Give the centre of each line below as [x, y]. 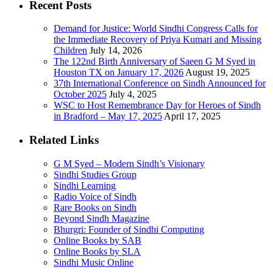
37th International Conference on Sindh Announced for [160, 83]
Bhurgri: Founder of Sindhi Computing [129, 229]
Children [70, 51]
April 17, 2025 [192, 116]
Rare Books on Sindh [95, 207]
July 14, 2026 [116, 51]
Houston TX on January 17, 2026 [119, 73]
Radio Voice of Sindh [95, 196]
